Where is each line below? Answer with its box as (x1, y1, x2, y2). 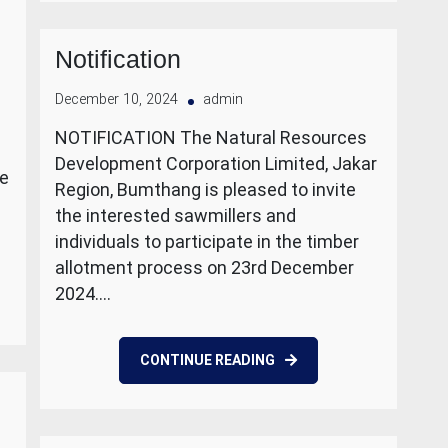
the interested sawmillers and (55, 205, 296, 226)
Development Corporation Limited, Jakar (55, 153, 377, 174)
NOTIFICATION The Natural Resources (55, 127, 367, 148)
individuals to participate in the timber (55, 231, 359, 252)
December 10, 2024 (55, 91, 178, 108)
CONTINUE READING (139, 352, 275, 368)
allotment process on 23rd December (55, 257, 354, 278)
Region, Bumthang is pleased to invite (55, 179, 356, 200)
